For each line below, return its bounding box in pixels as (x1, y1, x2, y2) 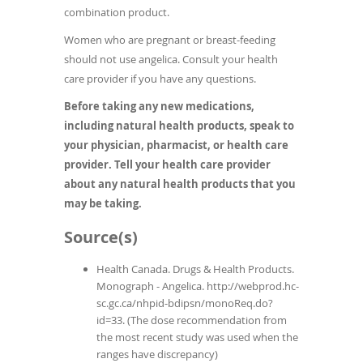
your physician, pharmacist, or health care (64, 138, 288, 153)
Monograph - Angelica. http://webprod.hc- (96, 279, 299, 294)
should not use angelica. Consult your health (64, 52, 278, 67)
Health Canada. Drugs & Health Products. (96, 262, 294, 277)
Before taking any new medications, (64, 99, 254, 114)
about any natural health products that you (64, 177, 296, 192)
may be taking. (64, 196, 142, 211)
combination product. (64, 5, 169, 20)
